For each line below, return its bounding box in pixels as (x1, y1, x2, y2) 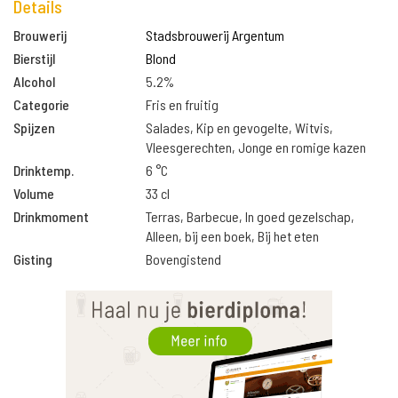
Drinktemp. (13, 162, 74, 179)
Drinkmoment (13, 208, 89, 225)
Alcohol (13, 73, 55, 90)
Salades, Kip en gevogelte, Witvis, (146, 119, 334, 136)
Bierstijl (13, 50, 55, 67)
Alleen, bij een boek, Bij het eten (146, 227, 320, 244)
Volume (13, 185, 54, 202)
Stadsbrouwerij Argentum (146, 27, 285, 44)
